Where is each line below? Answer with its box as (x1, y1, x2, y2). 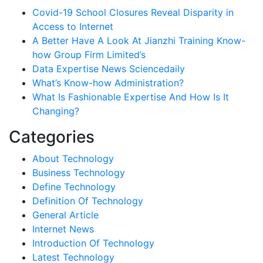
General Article (32, 208, 99, 221)
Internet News (32, 222, 94, 235)
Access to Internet (32, 20, 113, 32)
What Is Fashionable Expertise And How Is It (32, 90, 229, 103)
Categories (9, 126, 95, 147)
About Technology (32, 152, 114, 164)
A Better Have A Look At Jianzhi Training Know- (32, 34, 245, 46)
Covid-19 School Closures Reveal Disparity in (32, 6, 234, 18)
